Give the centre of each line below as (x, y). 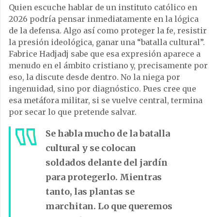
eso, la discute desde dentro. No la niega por (94, 77)
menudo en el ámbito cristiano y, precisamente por (108, 66)
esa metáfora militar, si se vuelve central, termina (106, 101)
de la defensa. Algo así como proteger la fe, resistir (108, 31)
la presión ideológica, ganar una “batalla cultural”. (107, 42)
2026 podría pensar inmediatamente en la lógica (104, 19)
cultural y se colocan (91, 148)
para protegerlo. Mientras (104, 177)
